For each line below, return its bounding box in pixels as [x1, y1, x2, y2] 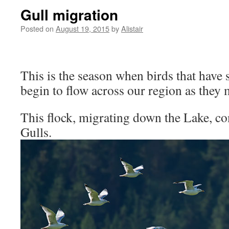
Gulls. [20, 123, 52, 141]
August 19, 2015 [56, 23, 109, 34]
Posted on [20, 23, 54, 34]
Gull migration [20, 4, 118, 25]
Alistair [121, 23, 143, 34]
